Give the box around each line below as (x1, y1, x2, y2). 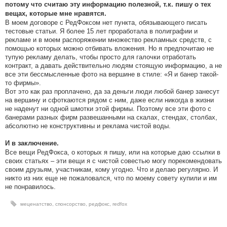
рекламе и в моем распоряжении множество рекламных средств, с (5, 36, 212, 44)
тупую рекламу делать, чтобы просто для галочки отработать (5, 53, 196, 61)
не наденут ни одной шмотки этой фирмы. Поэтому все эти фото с (5, 105, 211, 113)
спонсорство (55, 201, 86, 207)
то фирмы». (5, 79, 41, 87)
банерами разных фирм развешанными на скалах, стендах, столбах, (5, 113, 217, 122)
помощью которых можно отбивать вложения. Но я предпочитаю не (5, 45, 214, 53)
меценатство (20, 201, 52, 207)
